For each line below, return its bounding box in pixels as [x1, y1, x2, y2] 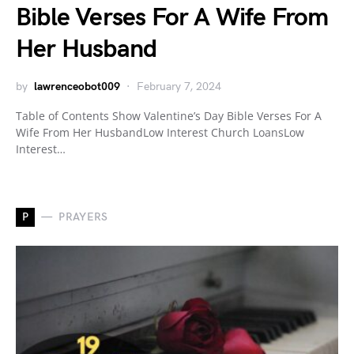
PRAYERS [58, 210, 108, 224]
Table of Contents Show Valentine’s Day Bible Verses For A [16, 107, 322, 123]
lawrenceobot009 [34, 79, 120, 93]
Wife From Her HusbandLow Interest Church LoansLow [16, 124, 304, 140]
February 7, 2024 [137, 79, 221, 93]
